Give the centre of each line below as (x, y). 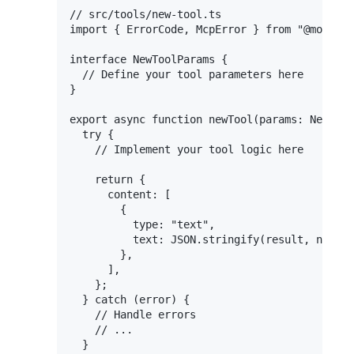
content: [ (120, 194)
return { (107, 179)
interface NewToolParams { (149, 59)
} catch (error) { (130, 299)
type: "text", (142, 224)
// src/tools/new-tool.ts (145, 14)
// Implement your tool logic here (186, 149)
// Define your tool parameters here (186, 74)
